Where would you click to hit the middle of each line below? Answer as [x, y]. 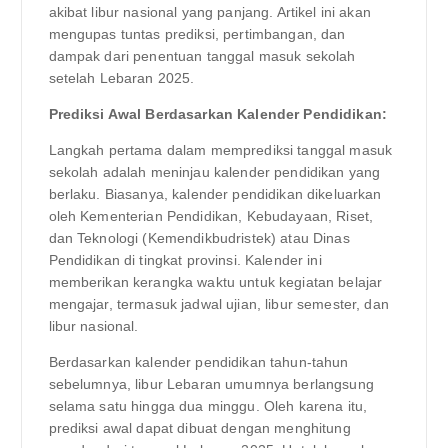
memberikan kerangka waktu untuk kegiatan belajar [215, 281]
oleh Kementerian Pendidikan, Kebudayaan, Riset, [211, 215]
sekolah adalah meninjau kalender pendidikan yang [214, 171]
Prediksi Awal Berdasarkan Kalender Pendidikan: [217, 113]
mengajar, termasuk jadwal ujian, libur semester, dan [218, 303]
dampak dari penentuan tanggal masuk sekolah [202, 55]
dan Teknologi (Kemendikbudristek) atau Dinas [199, 237]
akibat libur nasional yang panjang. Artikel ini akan [209, 11]
